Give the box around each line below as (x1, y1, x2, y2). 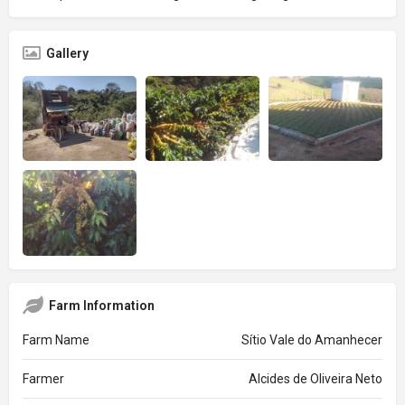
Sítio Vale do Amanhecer (241, 332, 382, 347)
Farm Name (23, 332, 89, 347)
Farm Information (49, 297, 155, 313)
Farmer (23, 371, 64, 386)
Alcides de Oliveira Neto (249, 371, 382, 386)
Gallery (46, 45, 89, 61)
